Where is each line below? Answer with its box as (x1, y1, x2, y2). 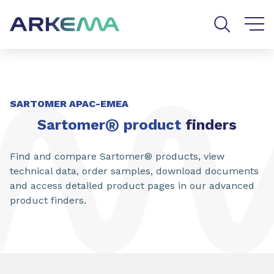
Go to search (176, 4, 235, 16)
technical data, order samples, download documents (10, 165, 259, 177)
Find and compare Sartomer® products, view (10, 150, 224, 162)
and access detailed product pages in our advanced (10, 180, 254, 191)
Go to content (6, 4, 70, 16)
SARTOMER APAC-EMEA (10, 98, 128, 109)
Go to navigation (85, 4, 160, 16)
